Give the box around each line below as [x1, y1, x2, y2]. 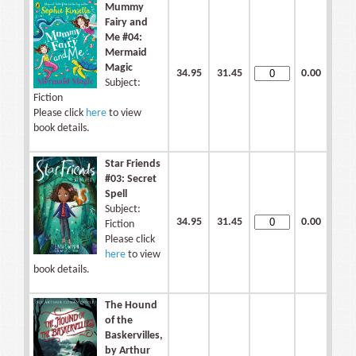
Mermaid [105, 47, 147, 60]
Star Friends [105, 158, 161, 171]
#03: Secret [105, 173, 157, 186]
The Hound [105, 300, 157, 312]
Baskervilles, [105, 330, 163, 342]
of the [105, 315, 133, 327]
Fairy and [105, 17, 148, 29]
